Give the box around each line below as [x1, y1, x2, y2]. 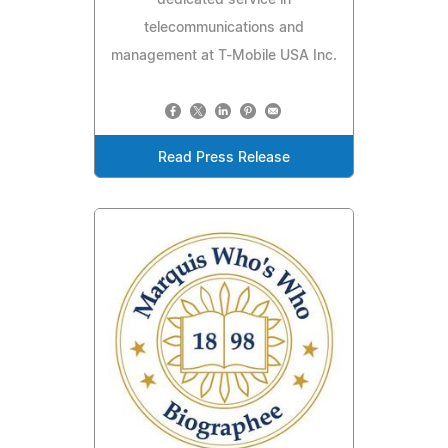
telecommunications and [144, 20, 304, 35]
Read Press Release [158, 150, 290, 165]
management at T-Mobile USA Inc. [111, 48, 337, 63]
